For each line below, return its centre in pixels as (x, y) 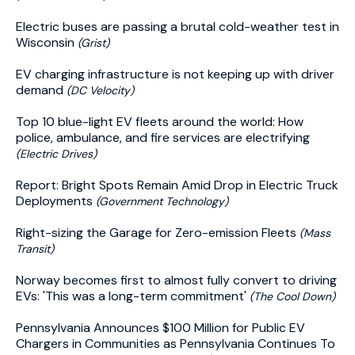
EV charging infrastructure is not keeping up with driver (175, 74)
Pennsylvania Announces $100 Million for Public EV (160, 328)
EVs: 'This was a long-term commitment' (133, 296)
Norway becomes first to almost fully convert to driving (176, 280)
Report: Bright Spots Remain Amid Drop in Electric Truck (177, 185)
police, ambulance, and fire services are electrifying (163, 137)
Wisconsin (47, 42)
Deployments (56, 201)
